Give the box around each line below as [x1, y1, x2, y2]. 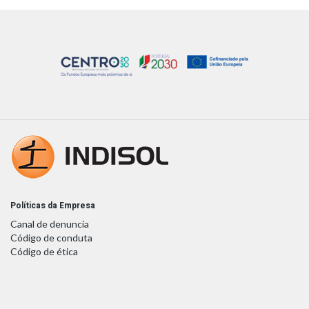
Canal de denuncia [10, 217, 89, 230]
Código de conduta [10, 231, 92, 243]
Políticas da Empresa [10, 199, 95, 212]
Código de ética [10, 245, 78, 257]
